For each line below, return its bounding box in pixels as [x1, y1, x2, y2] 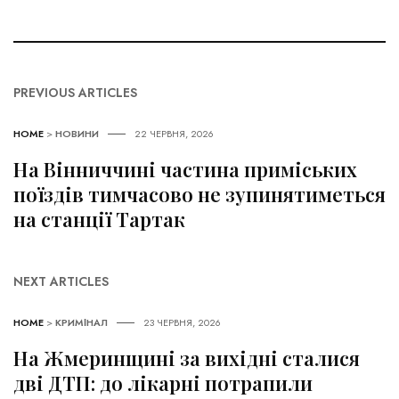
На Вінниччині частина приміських [13, 156, 357, 183]
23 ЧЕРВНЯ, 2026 [143, 315, 221, 330]
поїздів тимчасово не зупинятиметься [13, 181, 386, 208]
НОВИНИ [55, 126, 99, 142]
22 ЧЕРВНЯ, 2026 [134, 126, 214, 142]
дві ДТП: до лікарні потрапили [13, 370, 313, 397]
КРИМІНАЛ [55, 315, 108, 330]
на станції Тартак [13, 206, 185, 233]
